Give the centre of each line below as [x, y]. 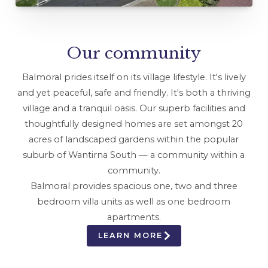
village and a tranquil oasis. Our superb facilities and [134, 108]
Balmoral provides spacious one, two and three [134, 186]
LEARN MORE [131, 236]
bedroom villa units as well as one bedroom [134, 201]
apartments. [134, 217]
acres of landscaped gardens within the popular [134, 139]
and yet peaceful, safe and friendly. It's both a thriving [134, 92]
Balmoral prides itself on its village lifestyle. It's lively [134, 77]
